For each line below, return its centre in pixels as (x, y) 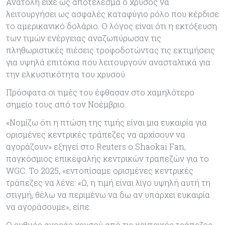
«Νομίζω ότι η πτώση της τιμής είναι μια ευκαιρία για (106, 122)
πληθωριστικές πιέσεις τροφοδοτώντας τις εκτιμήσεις (110, 50)
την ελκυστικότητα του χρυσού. (66, 74)
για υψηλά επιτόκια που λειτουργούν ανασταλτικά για (108, 62)
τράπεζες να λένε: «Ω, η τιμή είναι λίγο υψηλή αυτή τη (108, 182)
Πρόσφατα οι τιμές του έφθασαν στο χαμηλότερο (100, 92)
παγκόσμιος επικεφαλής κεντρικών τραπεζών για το (107, 158)
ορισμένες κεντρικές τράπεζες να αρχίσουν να (96, 134)
